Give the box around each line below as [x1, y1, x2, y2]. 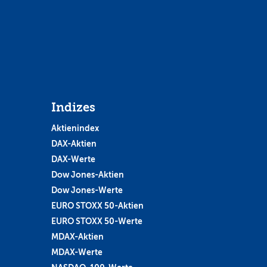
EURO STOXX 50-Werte [51, 216, 142, 226]
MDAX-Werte [51, 247, 103, 257]
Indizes [51, 100, 95, 114]
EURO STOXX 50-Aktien [51, 200, 144, 210]
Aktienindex [51, 123, 99, 133]
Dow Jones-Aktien [51, 169, 124, 179]
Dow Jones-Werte [51, 185, 123, 195]
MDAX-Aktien [51, 231, 104, 241]
